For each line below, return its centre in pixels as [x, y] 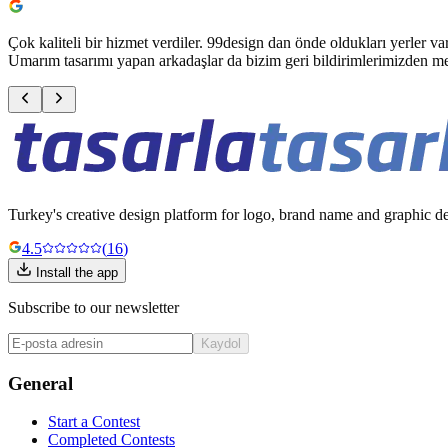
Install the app [77, 272]
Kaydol [221, 343]
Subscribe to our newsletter [93, 307]
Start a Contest [94, 422]
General [40, 383]
